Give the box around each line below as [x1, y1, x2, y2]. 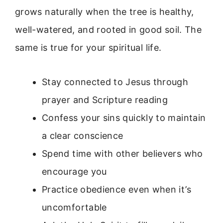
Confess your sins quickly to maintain [42, 112, 206, 123]
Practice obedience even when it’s [42, 184, 191, 195]
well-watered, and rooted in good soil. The [15, 24, 202, 35]
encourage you [42, 166, 107, 177]
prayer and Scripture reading [42, 94, 168, 105]
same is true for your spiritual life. [15, 42, 162, 53]
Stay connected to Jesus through [42, 76, 189, 87]
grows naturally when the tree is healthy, [15, 6, 194, 17]
